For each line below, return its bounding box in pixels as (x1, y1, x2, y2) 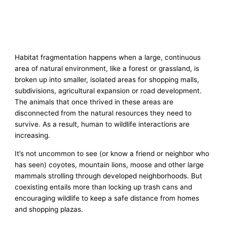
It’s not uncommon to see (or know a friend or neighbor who (15, 149, 210, 158)
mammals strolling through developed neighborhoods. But (15, 171, 203, 180)
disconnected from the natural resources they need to (15, 109, 192, 118)
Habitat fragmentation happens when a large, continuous (15, 53, 201, 62)
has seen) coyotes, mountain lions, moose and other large (15, 160, 204, 169)
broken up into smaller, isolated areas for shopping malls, (15, 75, 200, 84)
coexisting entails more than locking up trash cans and (15, 182, 193, 191)
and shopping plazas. (15, 205, 84, 213)
